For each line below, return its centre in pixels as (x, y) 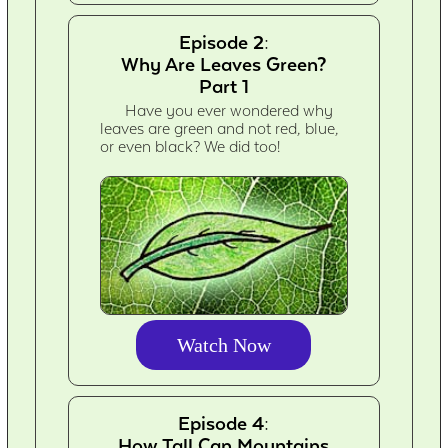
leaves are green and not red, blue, (220, 128)
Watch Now (223, 345)
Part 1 (223, 85)
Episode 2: (223, 41)
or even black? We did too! (190, 146)
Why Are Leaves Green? (223, 63)
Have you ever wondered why (229, 110)
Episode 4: (224, 423)
